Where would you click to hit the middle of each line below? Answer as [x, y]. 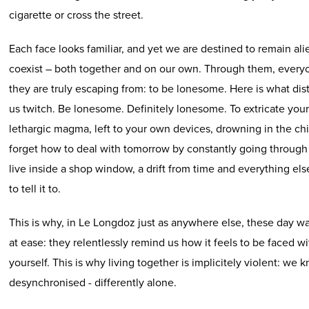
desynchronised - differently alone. [93, 282]
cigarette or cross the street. [77, 14]
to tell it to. [35, 188]
